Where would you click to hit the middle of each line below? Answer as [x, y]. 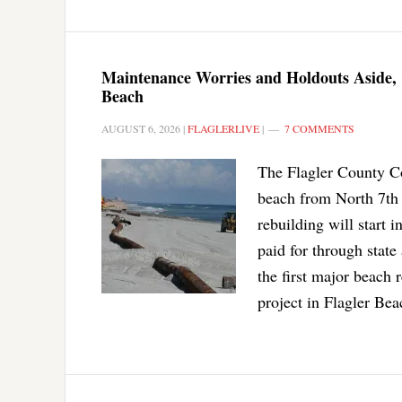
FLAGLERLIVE [223, 128]
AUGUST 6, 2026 [141, 128]
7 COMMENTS [319, 128]
